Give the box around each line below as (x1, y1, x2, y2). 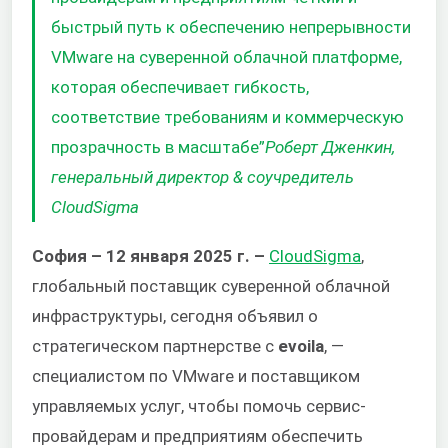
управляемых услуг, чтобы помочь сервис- (32, 396, 366, 417)
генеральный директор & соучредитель (51, 166, 354, 187)
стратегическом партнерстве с (32, 336, 278, 357)
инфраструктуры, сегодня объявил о (32, 306, 318, 327)
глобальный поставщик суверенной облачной (32, 276, 390, 297)
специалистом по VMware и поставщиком (32, 366, 360, 387)
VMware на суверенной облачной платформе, (51, 46, 402, 67)
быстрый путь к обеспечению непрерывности (51, 16, 411, 37)
